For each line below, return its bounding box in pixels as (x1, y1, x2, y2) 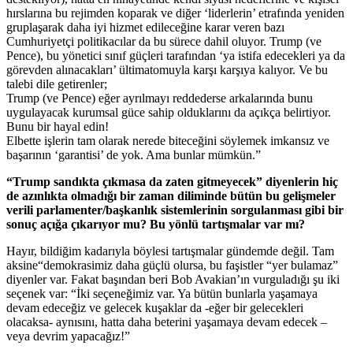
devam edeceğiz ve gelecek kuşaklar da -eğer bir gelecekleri (6, 300, 303, 314)
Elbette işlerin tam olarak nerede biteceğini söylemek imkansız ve (6, 133, 329, 147)
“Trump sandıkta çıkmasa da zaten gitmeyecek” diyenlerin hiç (6, 174, 338, 188)
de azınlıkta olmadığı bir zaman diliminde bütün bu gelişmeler (6, 188, 336, 203)
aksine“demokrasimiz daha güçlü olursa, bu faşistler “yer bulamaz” (6, 258, 338, 272)
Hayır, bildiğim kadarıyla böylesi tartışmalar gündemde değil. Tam (6, 243, 334, 258)
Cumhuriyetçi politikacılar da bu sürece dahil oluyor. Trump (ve (6, 34, 321, 48)
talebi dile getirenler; (6, 76, 107, 91)
